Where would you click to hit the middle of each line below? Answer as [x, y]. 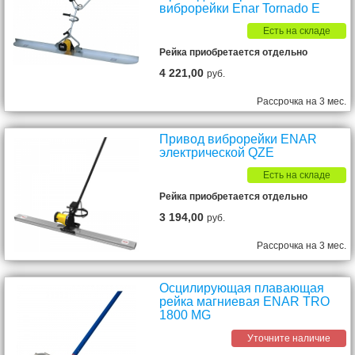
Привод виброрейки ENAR [239, 139]
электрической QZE [217, 153]
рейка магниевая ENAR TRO [245, 301]
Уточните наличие [289, 338]
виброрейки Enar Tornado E [240, 8]
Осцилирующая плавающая [242, 288]
